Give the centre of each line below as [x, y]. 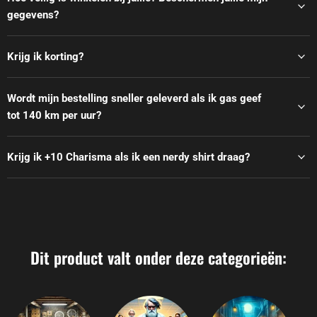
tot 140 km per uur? [54, 116]
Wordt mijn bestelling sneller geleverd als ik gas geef [134, 99]
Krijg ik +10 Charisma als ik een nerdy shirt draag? [128, 157]
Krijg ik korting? [45, 57]
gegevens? [33, 15]
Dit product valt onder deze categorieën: [158, 258]
